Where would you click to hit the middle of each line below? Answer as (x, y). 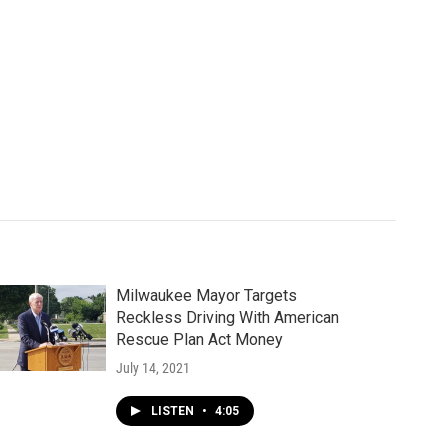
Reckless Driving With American (227, 317)
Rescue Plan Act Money (199, 339)
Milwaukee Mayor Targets (206, 295)
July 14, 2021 (152, 368)
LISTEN (173, 411)
